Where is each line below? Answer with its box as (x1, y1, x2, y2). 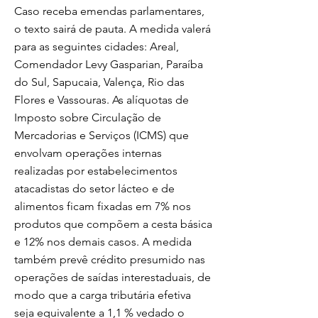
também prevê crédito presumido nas (14, 253, 205, 266)
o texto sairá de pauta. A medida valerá (14, 22, 211, 35)
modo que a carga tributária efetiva (14, 288, 191, 302)
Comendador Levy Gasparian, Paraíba (14, 57, 203, 71)
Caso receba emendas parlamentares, (14, 4, 204, 18)
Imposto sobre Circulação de (14, 111, 161, 124)
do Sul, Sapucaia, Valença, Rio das (14, 75, 185, 89)
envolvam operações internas (14, 146, 162, 160)
